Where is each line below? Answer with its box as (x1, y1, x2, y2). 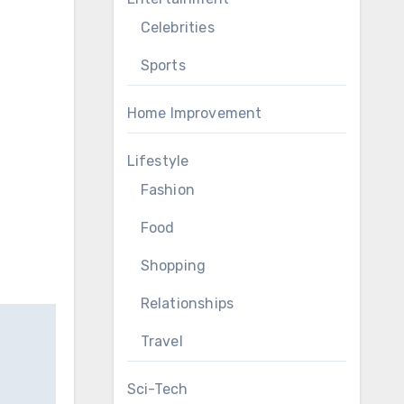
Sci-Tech (126, 381, 188, 398)
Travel (140, 333, 183, 350)
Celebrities (140, 19, 215, 36)
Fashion (140, 181, 195, 198)
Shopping (140, 257, 207, 274)
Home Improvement (126, 105, 262, 122)
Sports (140, 57, 186, 74)
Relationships (140, 295, 234, 312)
